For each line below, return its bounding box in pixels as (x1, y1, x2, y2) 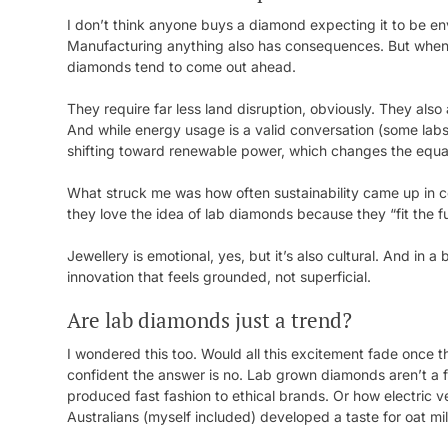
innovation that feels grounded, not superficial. (67, 268, 371, 285)
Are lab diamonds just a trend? (67, 306, 352, 334)
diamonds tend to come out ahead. (67, 58, 296, 75)
